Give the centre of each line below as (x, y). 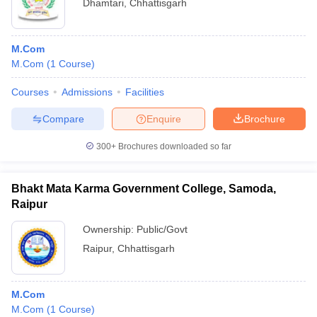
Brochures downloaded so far (174, 146)
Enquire (164, 119)
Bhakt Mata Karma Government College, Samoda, (144, 189)
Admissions (87, 92)
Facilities (145, 92)
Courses (30, 92)
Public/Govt (162, 229)
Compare (63, 119)
